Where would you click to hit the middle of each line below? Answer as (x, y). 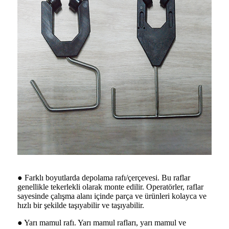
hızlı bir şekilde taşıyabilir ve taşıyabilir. (81, 205)
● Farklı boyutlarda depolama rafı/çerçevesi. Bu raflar (104, 177)
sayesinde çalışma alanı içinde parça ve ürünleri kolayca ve (112, 196)
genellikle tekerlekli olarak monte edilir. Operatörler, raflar (110, 187)
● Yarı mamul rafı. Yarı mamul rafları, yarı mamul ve (102, 222)
